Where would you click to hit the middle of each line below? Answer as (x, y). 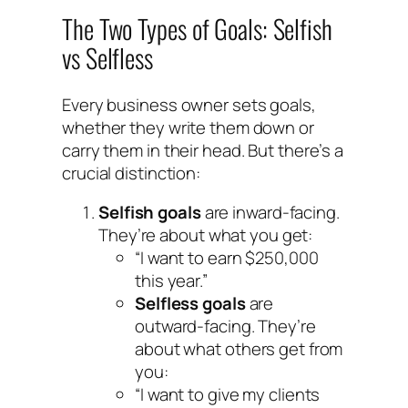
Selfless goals (190, 304)
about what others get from (239, 349)
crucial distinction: (131, 173)
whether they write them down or (188, 127)
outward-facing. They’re (225, 326)
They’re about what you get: (206, 235)
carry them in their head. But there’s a (203, 150)
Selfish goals (150, 213)
